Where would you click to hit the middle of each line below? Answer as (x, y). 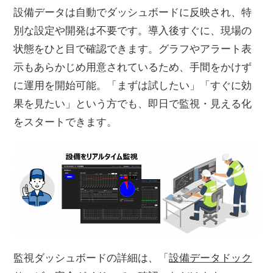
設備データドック (211, 258)
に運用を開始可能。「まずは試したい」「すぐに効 (133, 86)
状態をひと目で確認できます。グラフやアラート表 (133, 49)
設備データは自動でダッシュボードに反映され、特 (133, 13)
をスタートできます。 (66, 122)
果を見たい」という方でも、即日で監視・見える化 (133, 104)
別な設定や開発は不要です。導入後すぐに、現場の (133, 31)
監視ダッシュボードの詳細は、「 (91, 258)
